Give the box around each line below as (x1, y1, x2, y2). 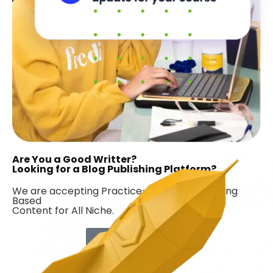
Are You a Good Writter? (12, 152, 136, 167)
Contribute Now (101, 233, 172, 247)
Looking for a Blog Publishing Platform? (12, 162, 216, 177)
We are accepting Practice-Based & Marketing (12, 184, 238, 199)
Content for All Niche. (12, 204, 114, 218)
